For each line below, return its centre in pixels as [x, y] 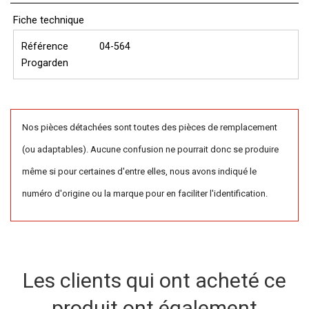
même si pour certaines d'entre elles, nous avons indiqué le [140, 172]
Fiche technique [49, 20]
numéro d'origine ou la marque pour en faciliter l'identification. [145, 194]
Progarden [45, 63]
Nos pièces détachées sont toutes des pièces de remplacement [150, 128]
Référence [45, 47]
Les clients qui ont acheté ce [154, 280]
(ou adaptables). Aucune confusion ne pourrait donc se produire [151, 150]
